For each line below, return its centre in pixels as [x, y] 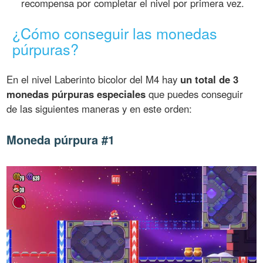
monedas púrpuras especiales [76, 94]
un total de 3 [210, 79]
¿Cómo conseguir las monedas [115, 33]
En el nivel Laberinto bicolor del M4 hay [94, 79]
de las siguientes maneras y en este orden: [100, 108]
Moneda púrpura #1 [61, 139]
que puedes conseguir [195, 94]
